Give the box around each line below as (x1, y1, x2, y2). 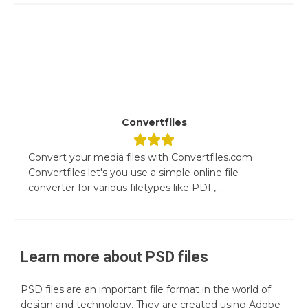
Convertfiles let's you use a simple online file (28, 166, 239, 179)
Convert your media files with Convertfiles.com (28, 151, 252, 164)
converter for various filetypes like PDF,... (28, 181, 222, 194)
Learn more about (21, 247, 146, 265)
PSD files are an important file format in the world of (21, 283, 271, 296)
